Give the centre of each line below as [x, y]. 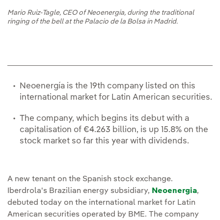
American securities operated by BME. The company [103, 215]
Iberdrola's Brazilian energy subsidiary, [80, 191]
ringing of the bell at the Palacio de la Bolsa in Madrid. [93, 22]
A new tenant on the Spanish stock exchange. [90, 179]
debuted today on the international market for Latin [101, 203]
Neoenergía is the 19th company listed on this [108, 86]
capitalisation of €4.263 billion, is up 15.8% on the [114, 130]
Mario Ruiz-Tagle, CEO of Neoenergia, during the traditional [101, 13]
